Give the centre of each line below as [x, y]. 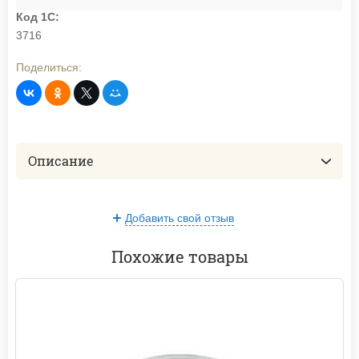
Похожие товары [179, 257]
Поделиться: [49, 68]
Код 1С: [38, 17]
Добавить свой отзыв [179, 218]
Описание [61, 161]
